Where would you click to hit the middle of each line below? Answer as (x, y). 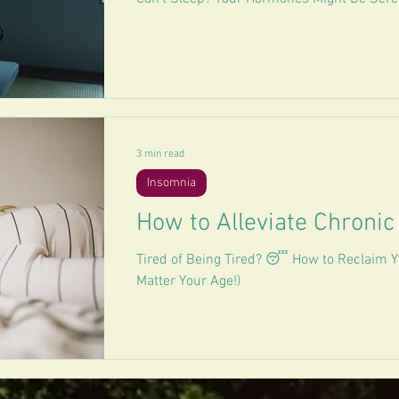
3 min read (160, 154)
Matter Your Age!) (188, 281)
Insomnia (171, 183)
